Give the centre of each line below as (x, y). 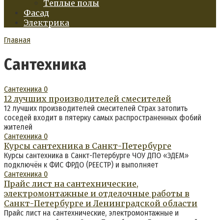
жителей (18, 127)
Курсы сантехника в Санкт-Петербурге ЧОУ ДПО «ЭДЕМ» (96, 155)
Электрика (46, 23)
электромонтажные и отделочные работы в (97, 193)
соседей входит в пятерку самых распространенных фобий (103, 117)
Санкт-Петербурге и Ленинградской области (101, 203)
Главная (17, 40)
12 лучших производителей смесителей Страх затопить (96, 108)
